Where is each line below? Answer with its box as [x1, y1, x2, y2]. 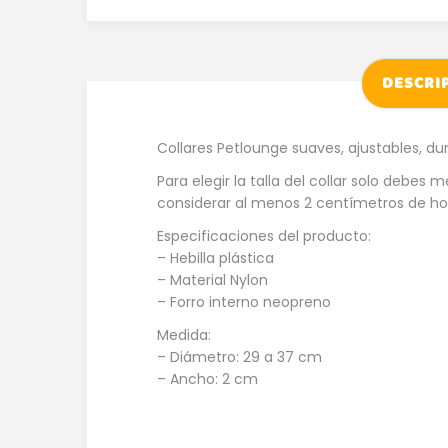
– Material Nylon [157, 269, 268, 290]
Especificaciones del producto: [157, 225, 371, 246]
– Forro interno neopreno [157, 291, 331, 312]
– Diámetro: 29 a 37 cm [157, 346, 322, 367]
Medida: [157, 324, 211, 345]
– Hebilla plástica [157, 247, 274, 268]
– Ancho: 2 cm [157, 368, 258, 389]
